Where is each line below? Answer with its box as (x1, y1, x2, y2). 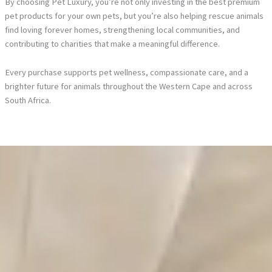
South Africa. (4, 94, 51, 106)
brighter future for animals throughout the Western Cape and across (4, 80, 253, 92)
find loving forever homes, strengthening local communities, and (4, 24, 240, 36)
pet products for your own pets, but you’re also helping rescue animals (4, 10, 263, 22)
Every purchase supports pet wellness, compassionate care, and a (4, 66, 248, 78)
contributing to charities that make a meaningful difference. (4, 38, 220, 50)
